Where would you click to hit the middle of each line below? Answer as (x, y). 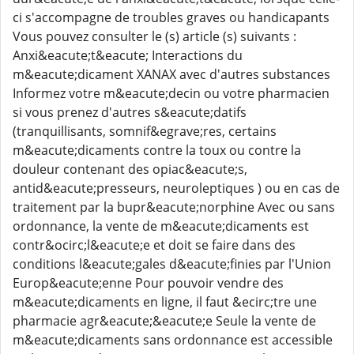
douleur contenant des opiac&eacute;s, (130, 169)
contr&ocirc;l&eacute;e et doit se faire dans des (154, 245)
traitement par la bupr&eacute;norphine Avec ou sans (174, 207)
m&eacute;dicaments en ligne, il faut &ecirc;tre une (165, 302)
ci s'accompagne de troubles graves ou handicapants (171, 17)
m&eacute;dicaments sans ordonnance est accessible (173, 340)
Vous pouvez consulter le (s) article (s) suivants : (154, 36)
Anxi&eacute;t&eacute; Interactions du (128, 55)
